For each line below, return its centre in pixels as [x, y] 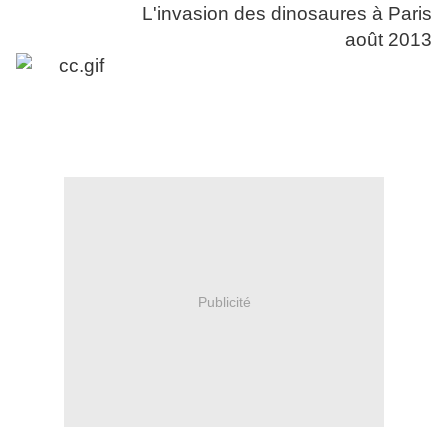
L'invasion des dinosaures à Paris [287, 14]
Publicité [224, 301]
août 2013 [388, 40]
